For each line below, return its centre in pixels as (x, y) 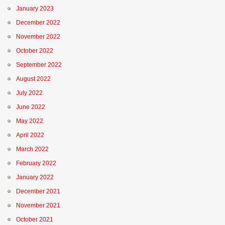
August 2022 (33, 79)
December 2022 (38, 23)
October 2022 (35, 51)
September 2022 (39, 65)
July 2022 (29, 93)
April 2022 (30, 135)
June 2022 (31, 107)
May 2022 (30, 121)
